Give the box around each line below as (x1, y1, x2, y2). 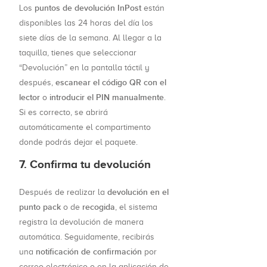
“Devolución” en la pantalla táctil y (19, 63, 150, 73)
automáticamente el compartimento (19, 123, 151, 132)
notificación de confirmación (36, 247, 142, 257)
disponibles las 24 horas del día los (19, 18, 153, 28)
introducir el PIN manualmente (49, 92, 164, 103)
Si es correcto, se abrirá (19, 108, 108, 117)
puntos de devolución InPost (35, 3, 141, 14)
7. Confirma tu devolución (19, 158, 151, 171)
